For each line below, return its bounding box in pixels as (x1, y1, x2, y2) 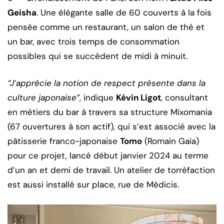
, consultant (161, 92, 208, 103)
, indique (79, 92, 116, 103)
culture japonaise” (7, 92, 79, 103)
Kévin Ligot (116, 92, 161, 103)
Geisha (7, 7, 36, 18)
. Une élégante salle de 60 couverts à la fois (36, 7, 211, 18)
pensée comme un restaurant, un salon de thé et (7, 21, 204, 33)
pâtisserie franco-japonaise (7, 135, 120, 147)
